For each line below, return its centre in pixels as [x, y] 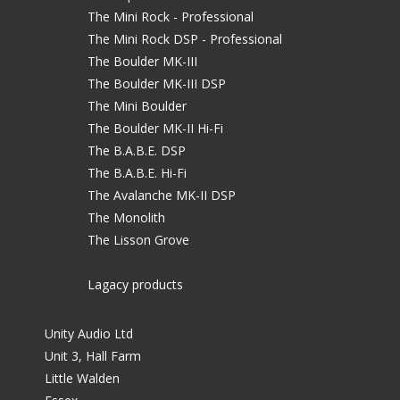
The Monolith [126, 218]
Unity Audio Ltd [89, 334]
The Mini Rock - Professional [171, 17]
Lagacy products [135, 285]
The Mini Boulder [137, 106]
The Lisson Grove [138, 240]
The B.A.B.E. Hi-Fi [137, 173]
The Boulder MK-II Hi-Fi [155, 129]
